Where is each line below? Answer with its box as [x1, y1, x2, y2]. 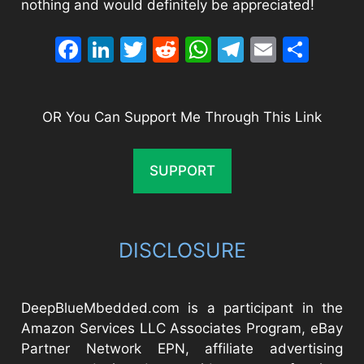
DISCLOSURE [118, 237, 246, 262]
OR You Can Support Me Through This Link [42, 109, 322, 126]
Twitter [146, 32, 234, 65]
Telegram [244, 32, 359, 65]
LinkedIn [114, 32, 217, 65]
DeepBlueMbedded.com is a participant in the [21, 299, 343, 316]
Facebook [81, 32, 202, 65]
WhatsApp [211, 32, 340, 65]
